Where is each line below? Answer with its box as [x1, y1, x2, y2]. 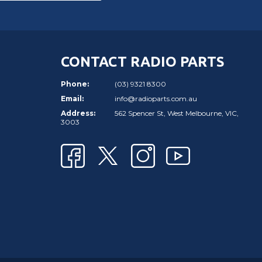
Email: [61, 94, 84, 103]
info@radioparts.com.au [115, 94, 197, 103]
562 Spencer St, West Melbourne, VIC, [115, 108, 239, 118]
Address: [61, 108, 95, 118]
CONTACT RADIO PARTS [61, 53, 225, 70]
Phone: [61, 79, 89, 88]
